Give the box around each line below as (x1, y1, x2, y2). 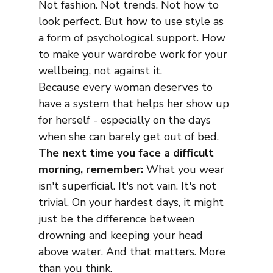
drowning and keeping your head (38, 228, 206, 243)
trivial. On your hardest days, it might (38, 195, 227, 210)
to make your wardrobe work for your (38, 47, 230, 62)
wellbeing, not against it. (38, 63, 162, 79)
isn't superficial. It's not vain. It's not (38, 179, 219, 194)
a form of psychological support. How (38, 30, 229, 46)
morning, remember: (38, 162, 143, 177)
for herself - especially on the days (38, 113, 214, 128)
